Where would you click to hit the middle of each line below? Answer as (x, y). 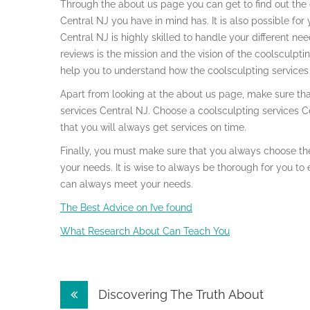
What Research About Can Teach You (145, 231)
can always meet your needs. (127, 184)
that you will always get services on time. (153, 127)
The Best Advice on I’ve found (126, 208)
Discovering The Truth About (179, 294)
